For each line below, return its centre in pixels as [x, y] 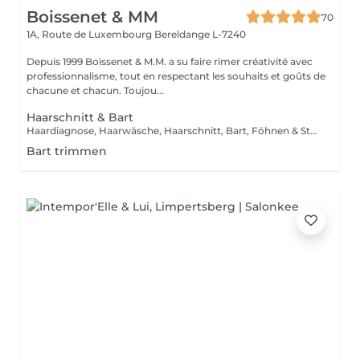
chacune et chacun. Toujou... [95, 90]
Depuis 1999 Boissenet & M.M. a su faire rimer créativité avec [170, 61]
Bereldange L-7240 [200, 34]
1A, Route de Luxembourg [90, 34]
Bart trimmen [67, 151]
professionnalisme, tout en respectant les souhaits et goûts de [176, 76]
